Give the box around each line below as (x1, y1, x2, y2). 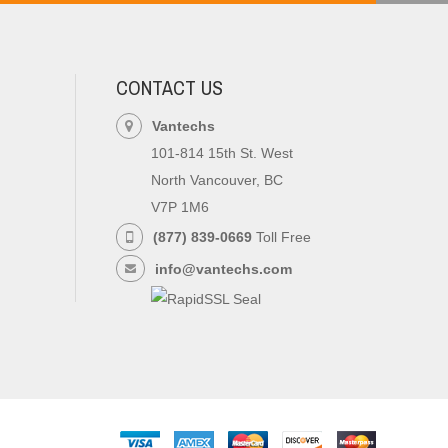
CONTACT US (116, 74, 223, 101)
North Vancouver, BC (151, 172, 283, 188)
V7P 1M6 (151, 199, 209, 215)
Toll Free (252, 229, 311, 245)
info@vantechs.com (155, 261, 292, 277)
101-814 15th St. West (151, 145, 293, 161)
